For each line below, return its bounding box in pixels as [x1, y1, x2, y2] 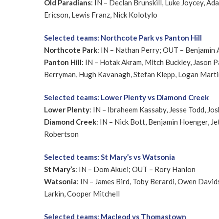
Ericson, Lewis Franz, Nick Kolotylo [44, 10, 157, 19]
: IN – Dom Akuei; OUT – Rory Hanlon [75, 164, 196, 174]
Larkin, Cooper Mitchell [44, 189, 120, 198]
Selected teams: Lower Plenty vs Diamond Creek [44, 92, 209, 102]
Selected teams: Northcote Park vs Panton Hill [44, 33, 202, 42]
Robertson [44, 129, 79, 138]
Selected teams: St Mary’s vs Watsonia [44, 152, 175, 161]
